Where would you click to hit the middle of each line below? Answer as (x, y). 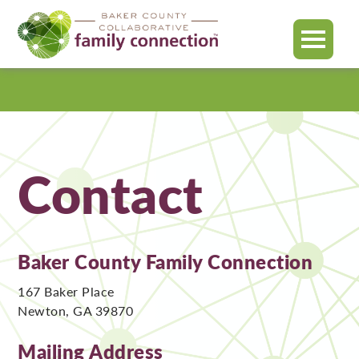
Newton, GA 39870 (76, 311)
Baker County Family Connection (165, 261)
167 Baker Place (66, 291)
